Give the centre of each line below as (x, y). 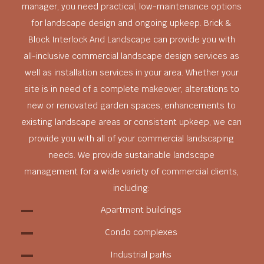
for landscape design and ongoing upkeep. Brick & (132, 23)
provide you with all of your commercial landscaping (132, 138)
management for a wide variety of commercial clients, (132, 171)
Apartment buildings (141, 209)
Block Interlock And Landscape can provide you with (131, 39)
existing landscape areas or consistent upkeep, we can (132, 122)
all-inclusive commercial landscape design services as (132, 56)
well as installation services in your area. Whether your (131, 72)
